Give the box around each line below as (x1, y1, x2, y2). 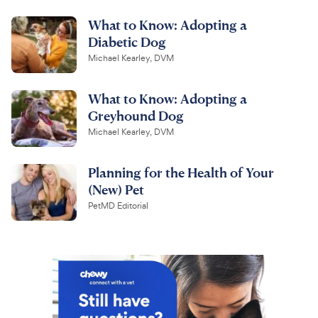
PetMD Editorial (88, 199, 148, 212)
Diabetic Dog (88, 33, 166, 50)
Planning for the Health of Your (88, 163, 274, 180)
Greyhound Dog (88, 106, 184, 124)
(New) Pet (88, 180, 144, 197)
